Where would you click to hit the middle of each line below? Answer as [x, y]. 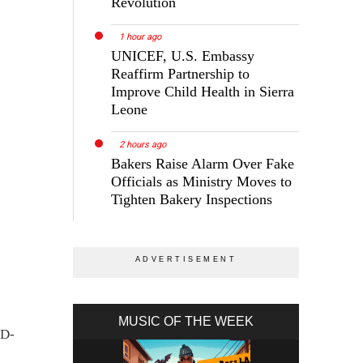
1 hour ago [141, 37]
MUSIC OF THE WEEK [186, 322]
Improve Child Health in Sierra [203, 92]
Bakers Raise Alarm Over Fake [203, 164]
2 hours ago [143, 145]
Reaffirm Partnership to [181, 74]
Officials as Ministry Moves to [202, 182]
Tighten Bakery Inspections [192, 200]
